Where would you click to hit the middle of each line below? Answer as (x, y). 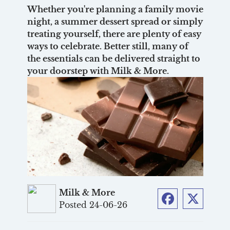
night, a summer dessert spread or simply (115, 22)
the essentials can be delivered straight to (113, 59)
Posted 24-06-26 (93, 205)
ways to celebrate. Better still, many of (108, 46)
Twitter (209, 212)
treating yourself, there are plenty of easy (114, 34)
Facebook (190, 212)
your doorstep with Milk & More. (98, 71)
